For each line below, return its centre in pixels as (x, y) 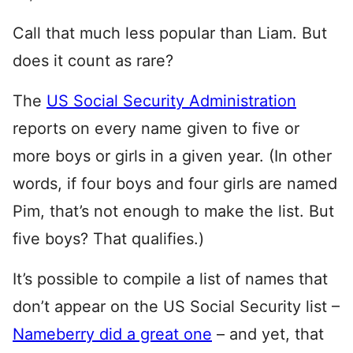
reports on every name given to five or (156, 128)
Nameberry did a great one (112, 334)
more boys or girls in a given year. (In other (172, 156)
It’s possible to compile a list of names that (170, 279)
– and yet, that (268, 334)
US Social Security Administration (171, 101)
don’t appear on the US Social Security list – (176, 307)
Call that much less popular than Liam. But (170, 33)
